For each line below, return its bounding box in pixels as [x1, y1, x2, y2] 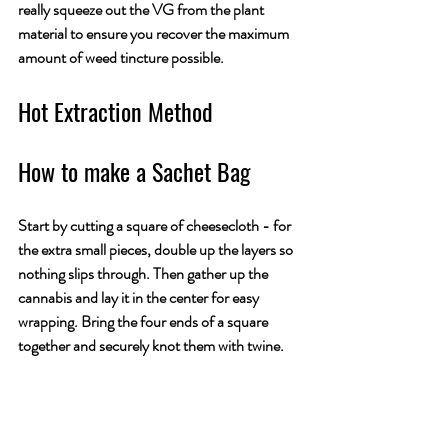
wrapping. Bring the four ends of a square [18, 310, 271, 333]
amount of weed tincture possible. [18, 46, 224, 69]
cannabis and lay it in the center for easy [18, 286, 262, 309]
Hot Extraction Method [18, 93, 213, 129]
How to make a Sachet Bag [18, 153, 250, 189]
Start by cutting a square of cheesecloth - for [18, 214, 294, 237]
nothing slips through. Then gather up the [18, 262, 271, 285]
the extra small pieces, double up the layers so [18, 238, 296, 261]
